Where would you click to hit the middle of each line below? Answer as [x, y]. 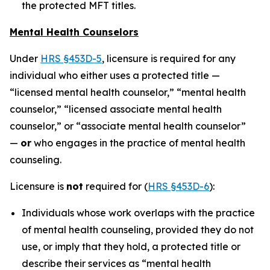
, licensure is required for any [169, 58]
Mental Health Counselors [74, 32]
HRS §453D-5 [71, 58]
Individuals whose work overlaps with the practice [138, 213]
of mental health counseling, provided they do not [138, 230]
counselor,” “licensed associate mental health [116, 109]
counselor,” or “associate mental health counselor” [128, 126]
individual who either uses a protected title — [115, 75]
